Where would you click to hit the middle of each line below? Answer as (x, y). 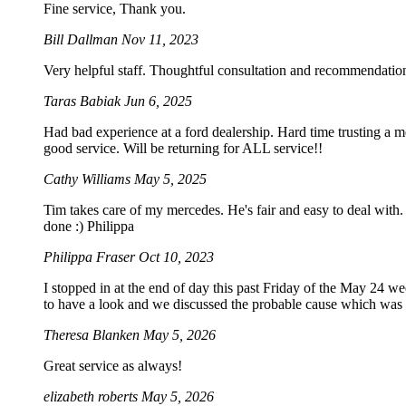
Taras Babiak (84, 101)
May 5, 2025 (170, 179)
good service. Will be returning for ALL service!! (183, 149)
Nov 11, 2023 (160, 40)
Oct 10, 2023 (176, 257)
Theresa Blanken (93, 335)
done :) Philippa (89, 227)
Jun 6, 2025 (158, 101)
